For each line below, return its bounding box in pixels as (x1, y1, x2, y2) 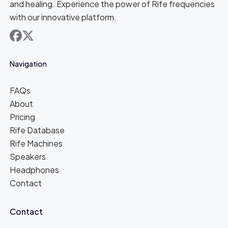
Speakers (10, 151, 46, 162)
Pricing (10, 111, 36, 122)
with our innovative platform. (10, 12, 117, 23)
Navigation (10, 59, 47, 68)
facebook (9, 28, 47, 40)
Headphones (10, 164, 60, 175)
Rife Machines (10, 137, 63, 149)
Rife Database (10, 124, 65, 135)
